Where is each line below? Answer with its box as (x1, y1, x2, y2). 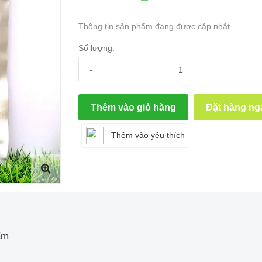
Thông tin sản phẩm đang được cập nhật (78, 22, 230, 31)
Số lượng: (78, 43, 115, 53)
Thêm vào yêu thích (111, 130, 185, 140)
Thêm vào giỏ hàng (91, 102, 177, 112)
